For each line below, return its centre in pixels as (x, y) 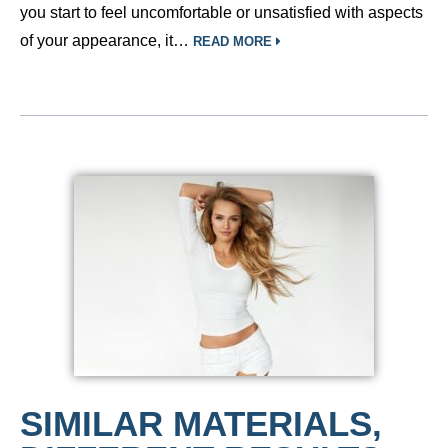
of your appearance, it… (106, 40)
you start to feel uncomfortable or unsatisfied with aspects (221, 12)
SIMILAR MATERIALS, (201, 423)
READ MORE (234, 41)
